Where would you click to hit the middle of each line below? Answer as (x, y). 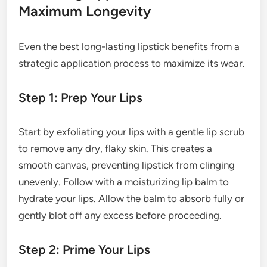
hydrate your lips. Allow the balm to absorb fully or (132, 198)
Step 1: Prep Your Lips (81, 97)
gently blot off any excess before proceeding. (120, 215)
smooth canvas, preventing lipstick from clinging (127, 165)
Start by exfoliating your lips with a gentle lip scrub (132, 131)
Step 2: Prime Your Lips (85, 249)
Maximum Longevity (85, 11)
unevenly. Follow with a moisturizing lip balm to (124, 181)
